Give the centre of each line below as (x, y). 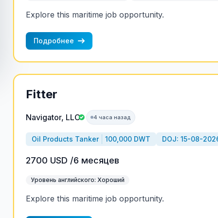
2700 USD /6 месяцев (72, 160)
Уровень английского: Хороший (77, 180)
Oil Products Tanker (65, 139)
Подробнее (54, 41)
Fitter (41, 94)
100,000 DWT (127, 139)
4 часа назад (112, 117)
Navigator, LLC (53, 117)
